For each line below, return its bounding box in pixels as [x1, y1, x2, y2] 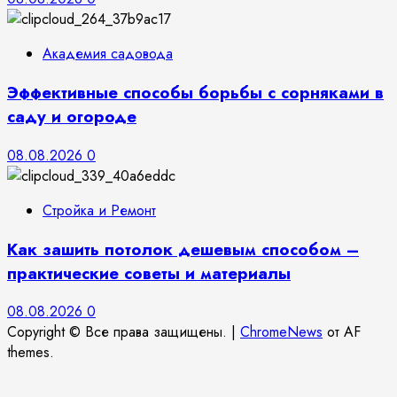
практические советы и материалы [7, 261, 291, 285]
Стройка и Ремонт [43, 199, 156, 221]
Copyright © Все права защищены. [7, 322, 231, 343]
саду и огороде [7, 105, 136, 129]
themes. [7, 342, 54, 363]
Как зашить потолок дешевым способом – [7, 237, 359, 261]
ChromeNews [240, 322, 323, 343]
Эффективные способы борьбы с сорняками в [7, 81, 384, 105]
